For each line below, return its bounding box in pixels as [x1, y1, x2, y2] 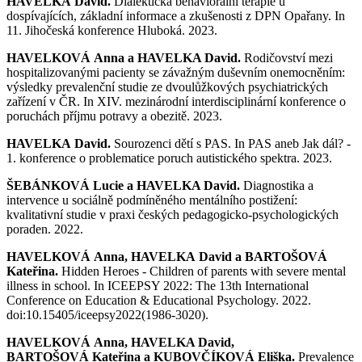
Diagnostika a [243, 178, 314, 192]
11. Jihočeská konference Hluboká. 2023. [6, 23, 217, 37]
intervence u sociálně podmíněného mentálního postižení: [6, 192, 297, 207]
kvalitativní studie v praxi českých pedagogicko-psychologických [6, 207, 339, 221]
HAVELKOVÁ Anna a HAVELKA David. [6, 50, 241, 65]
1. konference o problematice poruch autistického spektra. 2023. [6, 150, 332, 165]
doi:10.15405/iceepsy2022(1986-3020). [6, 307, 208, 322]
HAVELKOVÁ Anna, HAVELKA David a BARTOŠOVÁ [6, 249, 327, 263]
